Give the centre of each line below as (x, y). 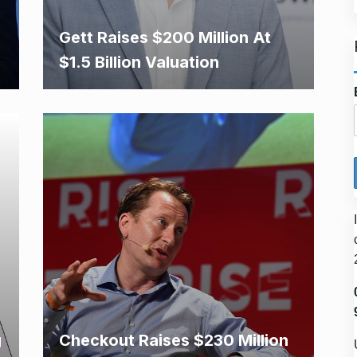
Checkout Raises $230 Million (174, 340)
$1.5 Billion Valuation (139, 62)
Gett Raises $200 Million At (165, 37)
